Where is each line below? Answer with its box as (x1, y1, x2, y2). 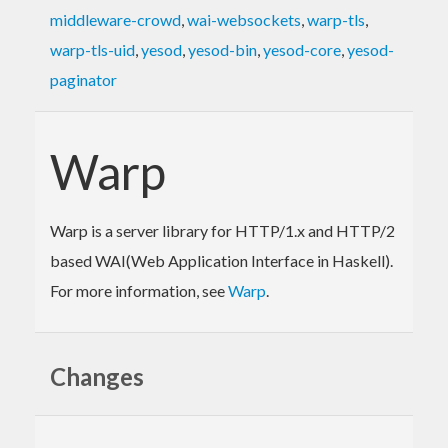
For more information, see (50, 280, 228, 300)
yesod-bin (188, 39, 257, 59)
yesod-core (263, 39, 341, 59)
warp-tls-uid (50, 39, 135, 59)
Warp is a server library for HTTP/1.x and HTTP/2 (50, 220, 395, 240)
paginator (50, 69, 117, 89)
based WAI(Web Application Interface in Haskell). (50, 250, 393, 270)
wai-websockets (187, 9, 301, 29)
